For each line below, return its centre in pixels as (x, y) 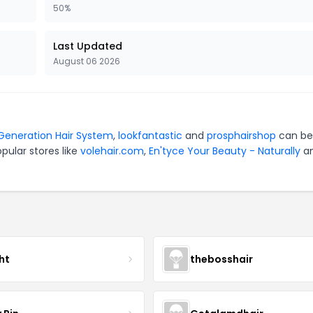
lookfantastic (150, 136)
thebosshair (221, 259)
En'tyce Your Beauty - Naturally (225, 151)
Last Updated (88, 46)
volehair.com (112, 151)
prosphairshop (241, 136)
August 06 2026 (87, 61)
